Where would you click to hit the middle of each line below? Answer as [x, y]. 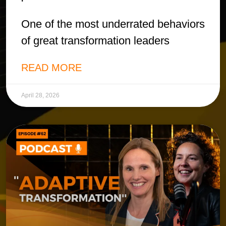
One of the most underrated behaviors [113, 24]
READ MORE [51, 67]
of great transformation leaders [95, 40]
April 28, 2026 [40, 95]
